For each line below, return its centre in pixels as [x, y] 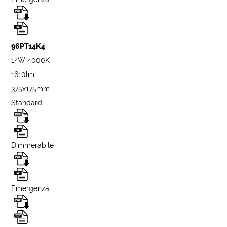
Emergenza [30, 188]
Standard [27, 103]
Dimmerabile [33, 146]
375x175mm [31, 88]
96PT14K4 [28, 46]
